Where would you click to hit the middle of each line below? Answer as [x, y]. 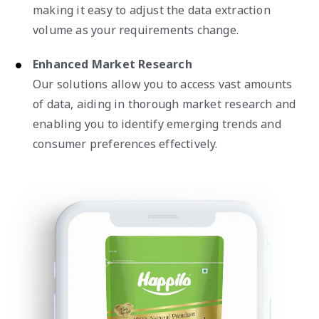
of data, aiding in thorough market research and [164, 104]
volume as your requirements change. [136, 30]
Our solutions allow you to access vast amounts [163, 84]
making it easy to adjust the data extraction [152, 10]
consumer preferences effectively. [125, 143]
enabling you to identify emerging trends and [157, 124]
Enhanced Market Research [113, 64]
